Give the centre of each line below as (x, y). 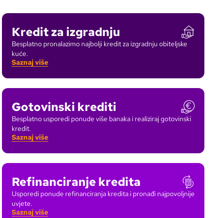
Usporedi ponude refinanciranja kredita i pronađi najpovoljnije (103, 194)
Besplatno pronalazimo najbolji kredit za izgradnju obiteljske (100, 44)
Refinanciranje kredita (76, 182)
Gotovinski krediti (64, 107)
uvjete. (22, 203)
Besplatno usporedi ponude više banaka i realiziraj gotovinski (101, 119)
